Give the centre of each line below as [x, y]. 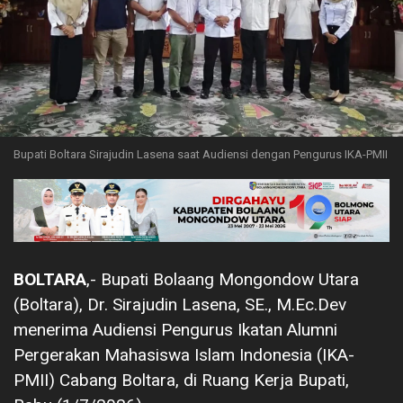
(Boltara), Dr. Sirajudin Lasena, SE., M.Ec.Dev [180, 304]
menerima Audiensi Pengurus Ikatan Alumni [175, 329]
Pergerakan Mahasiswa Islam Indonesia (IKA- [184, 354]
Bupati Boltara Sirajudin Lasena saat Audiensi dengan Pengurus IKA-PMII [201, 154]
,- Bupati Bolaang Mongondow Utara [223, 279]
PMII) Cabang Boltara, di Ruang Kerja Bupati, [181, 380]
